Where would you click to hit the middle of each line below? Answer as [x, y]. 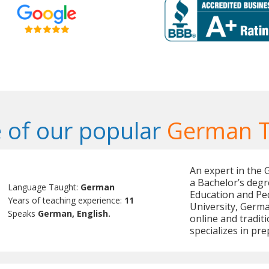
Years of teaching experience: [66, 201]
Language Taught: [44, 187]
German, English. [74, 214]
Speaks [23, 214]
